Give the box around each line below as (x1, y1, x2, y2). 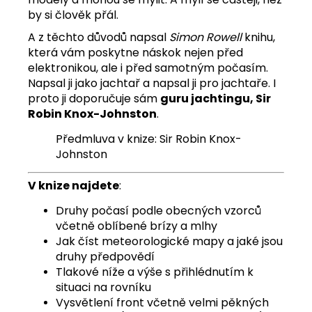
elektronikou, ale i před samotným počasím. (28, 59, 268, 76)
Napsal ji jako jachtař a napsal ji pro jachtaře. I (28, 75, 276, 91)
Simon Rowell (169, 29, 242, 45)
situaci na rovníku (56, 279, 151, 295)
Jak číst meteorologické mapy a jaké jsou (56, 233, 283, 249)
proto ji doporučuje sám (28, 90, 160, 107)
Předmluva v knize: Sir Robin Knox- (56, 130, 242, 147)
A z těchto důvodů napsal (28, 29, 169, 45)
